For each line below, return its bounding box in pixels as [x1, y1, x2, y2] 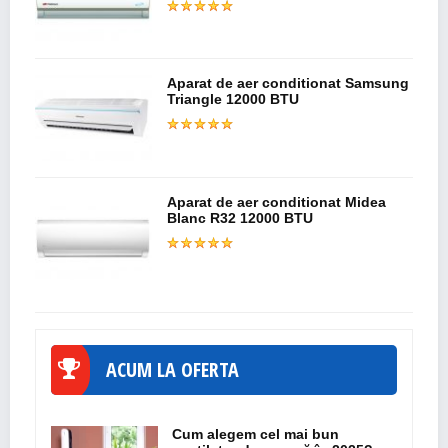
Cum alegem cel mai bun [172, 425, 340, 442]
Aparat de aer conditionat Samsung [167, 75, 410, 92]
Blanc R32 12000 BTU [167, 210, 314, 227]
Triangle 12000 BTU [167, 91, 300, 108]
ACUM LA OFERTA [106, 355, 239, 383]
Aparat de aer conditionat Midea [167, 194, 387, 211]
